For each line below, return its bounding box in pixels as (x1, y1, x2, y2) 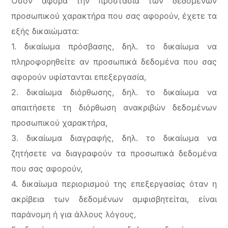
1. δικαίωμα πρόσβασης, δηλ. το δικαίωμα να (11, 41, 217, 51)
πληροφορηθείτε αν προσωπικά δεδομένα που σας (11, 56, 217, 67)
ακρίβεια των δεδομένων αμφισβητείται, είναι (11, 194, 217, 204)
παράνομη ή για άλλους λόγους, (11, 209, 136, 219)
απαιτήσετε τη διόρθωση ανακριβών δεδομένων (11, 102, 217, 112)
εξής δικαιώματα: (11, 26, 79, 36)
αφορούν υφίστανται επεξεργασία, (11, 72, 147, 82)
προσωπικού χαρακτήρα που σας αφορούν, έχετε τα (11, 11, 217, 21)
